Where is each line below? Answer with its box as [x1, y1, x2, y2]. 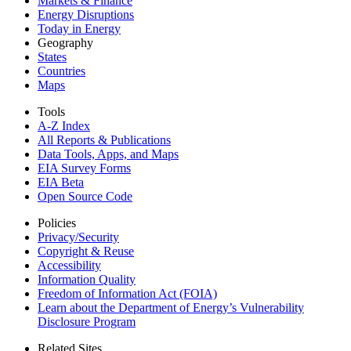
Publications [110, 132, 171, 147]
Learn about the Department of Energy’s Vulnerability [38, 300, 304, 314]
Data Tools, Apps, [38, 147, 127, 161]
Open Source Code [38, 189, 132, 203]
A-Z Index [38, 118, 90, 132]
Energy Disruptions [38, 7, 134, 21]
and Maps [130, 147, 179, 161]
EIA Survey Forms [38, 161, 131, 175]
